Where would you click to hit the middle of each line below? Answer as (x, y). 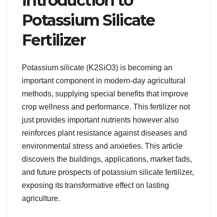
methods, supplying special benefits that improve (105, 93)
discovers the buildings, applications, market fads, (107, 159)
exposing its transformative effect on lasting (95, 185)
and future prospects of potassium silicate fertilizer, (108, 172)
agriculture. (41, 198)
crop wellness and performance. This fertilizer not (106, 107)
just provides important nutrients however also (100, 120)
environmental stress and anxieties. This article (102, 146)
